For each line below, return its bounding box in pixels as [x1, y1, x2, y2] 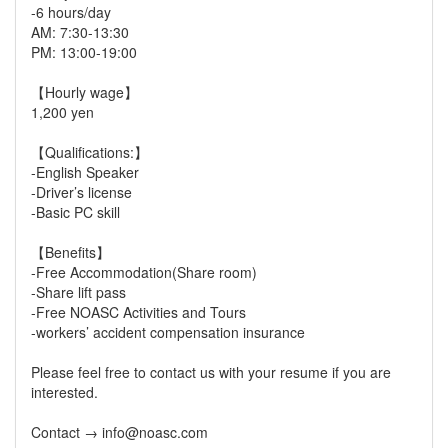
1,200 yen [31, 102, 94, 122]
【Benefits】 [31, 242, 110, 262]
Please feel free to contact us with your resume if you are [31, 362, 391, 382]
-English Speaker [31, 162, 139, 182]
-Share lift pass [31, 282, 126, 302]
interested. [31, 382, 98, 402]
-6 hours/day [31, 2, 111, 22]
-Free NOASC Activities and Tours [31, 302, 246, 322]
